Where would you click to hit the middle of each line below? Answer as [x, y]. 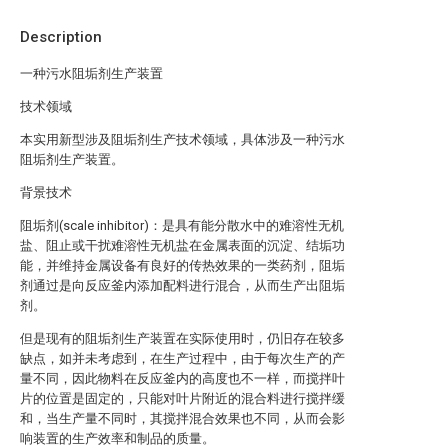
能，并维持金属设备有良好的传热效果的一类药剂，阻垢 [182, 265]
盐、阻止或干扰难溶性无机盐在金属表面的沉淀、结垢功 [182, 245]
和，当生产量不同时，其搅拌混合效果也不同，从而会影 [182, 418]
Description [61, 37]
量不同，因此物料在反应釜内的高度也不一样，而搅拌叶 [182, 378]
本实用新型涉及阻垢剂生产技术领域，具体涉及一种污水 [182, 139]
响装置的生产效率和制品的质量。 [117, 438]
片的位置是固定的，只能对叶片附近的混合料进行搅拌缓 [182, 398]
